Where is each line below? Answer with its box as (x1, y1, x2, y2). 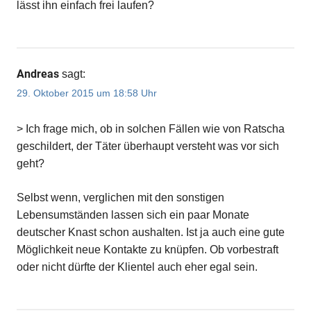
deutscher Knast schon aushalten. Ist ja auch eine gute (17, 226, 285, 238)
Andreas (17, 67, 59, 81)
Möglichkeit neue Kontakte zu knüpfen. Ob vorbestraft (17, 243, 278, 255)
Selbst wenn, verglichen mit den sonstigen (17, 191, 224, 203)
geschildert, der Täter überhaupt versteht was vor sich (17, 140, 279, 152)
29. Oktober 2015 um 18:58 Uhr (17, 87, 157, 99)
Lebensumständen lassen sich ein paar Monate (17, 208, 249, 221)
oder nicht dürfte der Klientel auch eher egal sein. (17, 260, 258, 273)
